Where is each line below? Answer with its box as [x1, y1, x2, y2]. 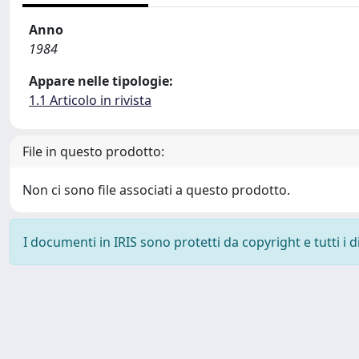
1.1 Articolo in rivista [29, 91, 151, 109]
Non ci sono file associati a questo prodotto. [22, 181, 290, 199]
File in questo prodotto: [22, 143, 164, 160]
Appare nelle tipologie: [29, 72, 173, 90]
